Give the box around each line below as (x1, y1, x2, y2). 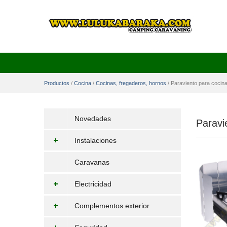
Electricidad (74, 180, 111, 188)
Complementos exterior (74, 202, 149, 210)
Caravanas (74, 158, 109, 166)
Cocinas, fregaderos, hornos (96, 80, 166, 86)
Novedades (74, 115, 111, 123)
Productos (44, 80, 69, 86)
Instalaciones (74, 136, 117, 144)
